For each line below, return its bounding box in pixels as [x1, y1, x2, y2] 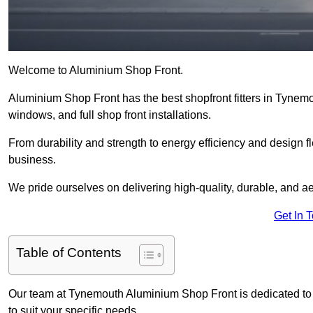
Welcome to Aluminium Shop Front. [8, 64, 183, 77]
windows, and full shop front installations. [8, 109, 211, 122]
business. [8, 154, 56, 166]
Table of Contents [16, 245, 122, 261]
